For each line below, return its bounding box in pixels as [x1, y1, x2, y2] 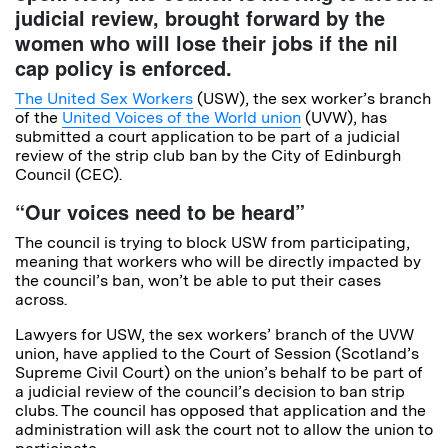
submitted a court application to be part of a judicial [15, 127, 400, 147]
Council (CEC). [15, 165, 122, 185]
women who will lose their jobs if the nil [15, 28, 398, 58]
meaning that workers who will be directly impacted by [15, 252, 421, 272]
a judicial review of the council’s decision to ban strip [15, 382, 405, 402]
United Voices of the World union [62, 108, 301, 128]
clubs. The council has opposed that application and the [15, 401, 426, 421]
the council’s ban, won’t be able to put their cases [15, 271, 381, 291]
